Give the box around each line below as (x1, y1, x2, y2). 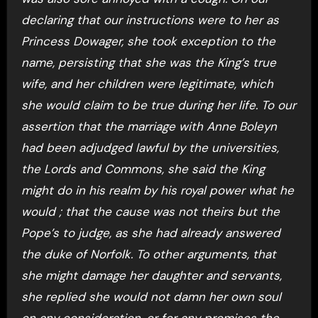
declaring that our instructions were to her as (21, 11, 279, 28)
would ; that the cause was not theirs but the (21, 203, 280, 219)
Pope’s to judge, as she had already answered (21, 224, 280, 241)
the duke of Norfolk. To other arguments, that (21, 246, 276, 262)
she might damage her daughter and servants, (21, 267, 282, 283)
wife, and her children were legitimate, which (21, 75, 273, 92)
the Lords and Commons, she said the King (21, 160, 265, 177)
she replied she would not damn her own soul (21, 288, 281, 305)
